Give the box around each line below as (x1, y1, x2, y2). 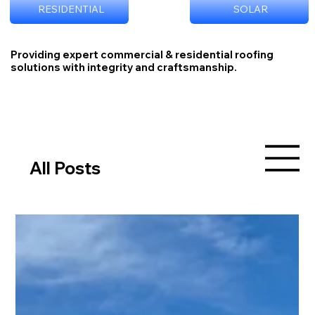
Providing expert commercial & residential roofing (10, 48, 274, 61)
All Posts (30, 156, 101, 179)
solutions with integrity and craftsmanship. (10, 60, 237, 74)
